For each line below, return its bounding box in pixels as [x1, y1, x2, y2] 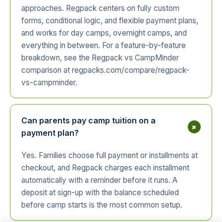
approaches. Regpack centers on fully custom [21, 3, 179, 13]
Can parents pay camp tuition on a [21, 115, 156, 125]
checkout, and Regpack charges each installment [21, 163, 189, 172]
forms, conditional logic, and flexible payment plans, [21, 15, 198, 25]
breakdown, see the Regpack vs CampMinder [21, 53, 179, 62]
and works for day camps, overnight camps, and [21, 28, 187, 38]
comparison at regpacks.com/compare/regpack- [21, 65, 189, 75]
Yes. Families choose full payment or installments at [21, 150, 198, 160]
